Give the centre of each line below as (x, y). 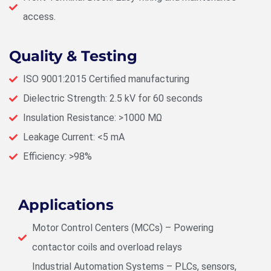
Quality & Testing (73, 56)
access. (39, 17)
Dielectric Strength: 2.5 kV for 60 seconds (113, 99)
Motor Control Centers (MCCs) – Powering (122, 228)
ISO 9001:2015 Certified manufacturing (106, 79)
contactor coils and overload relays (107, 247)
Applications (66, 205)
